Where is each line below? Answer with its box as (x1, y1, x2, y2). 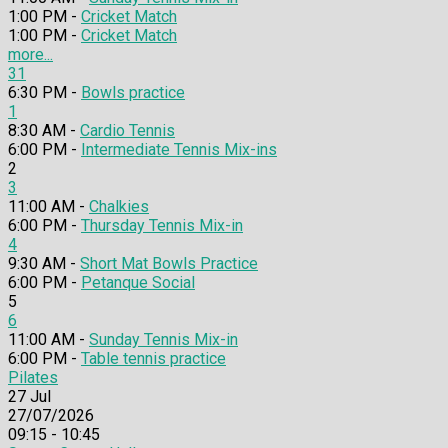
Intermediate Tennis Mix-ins (81, 140, 277, 160)
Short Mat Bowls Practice (80, 254, 258, 274)
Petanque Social (81, 273, 195, 293)
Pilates (8, 368, 58, 388)
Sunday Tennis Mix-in (89, 330, 238, 350)
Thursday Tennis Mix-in (81, 216, 243, 236)
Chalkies (89, 197, 149, 217)
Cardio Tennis (80, 121, 175, 141)
